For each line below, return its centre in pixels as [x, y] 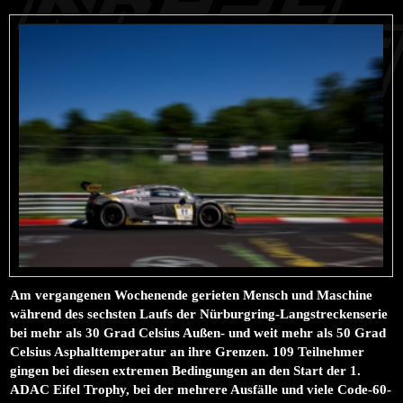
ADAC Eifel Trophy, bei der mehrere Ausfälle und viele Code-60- [201, 389]
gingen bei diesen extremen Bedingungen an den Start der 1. [186, 370]
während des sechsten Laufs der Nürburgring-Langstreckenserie [199, 313]
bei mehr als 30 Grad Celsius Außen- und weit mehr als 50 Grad [198, 332]
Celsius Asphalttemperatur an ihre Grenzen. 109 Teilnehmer [188, 351]
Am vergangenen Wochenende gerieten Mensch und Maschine [192, 295]
